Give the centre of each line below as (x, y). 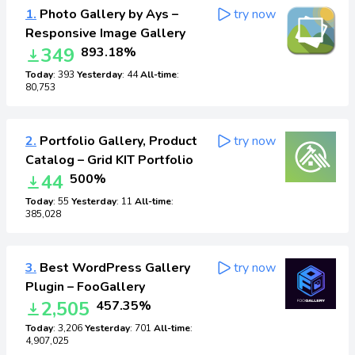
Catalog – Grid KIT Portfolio (109, 160)
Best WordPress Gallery (113, 268)
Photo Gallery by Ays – (107, 14)
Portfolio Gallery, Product (117, 141)
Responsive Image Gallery (105, 33)
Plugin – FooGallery (85, 287)
